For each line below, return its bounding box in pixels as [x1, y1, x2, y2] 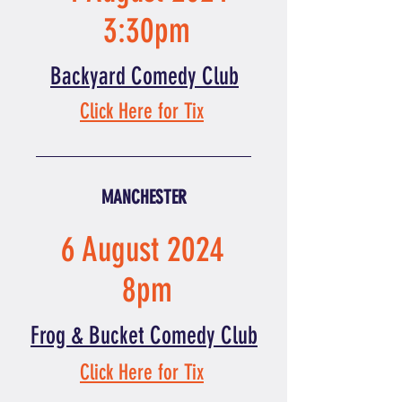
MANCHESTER [100, 186, 187, 208]
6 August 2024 [61, 230, 232, 270]
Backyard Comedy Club [50, 62, 239, 91]
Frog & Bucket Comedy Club [31, 321, 258, 350]
